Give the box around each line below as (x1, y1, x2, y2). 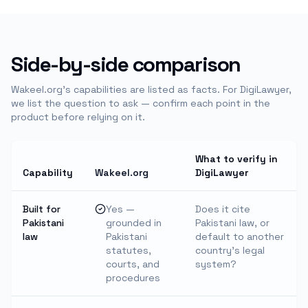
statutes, (106, 244, 151, 256)
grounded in (106, 217, 162, 229)
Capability (23, 166, 73, 179)
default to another (195, 230, 284, 243)
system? (195, 258, 236, 270)
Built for (23, 203, 60, 215)
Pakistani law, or (195, 217, 269, 229)
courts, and (106, 258, 159, 270)
